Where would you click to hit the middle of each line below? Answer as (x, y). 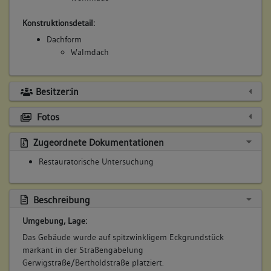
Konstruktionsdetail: (58, 23)
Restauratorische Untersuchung (96, 162)
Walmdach (90, 52)
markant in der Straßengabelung (83, 250)
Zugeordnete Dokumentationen (97, 142)
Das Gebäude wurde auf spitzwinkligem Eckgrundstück (123, 237)
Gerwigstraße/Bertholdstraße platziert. (93, 262)
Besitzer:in (57, 92)
